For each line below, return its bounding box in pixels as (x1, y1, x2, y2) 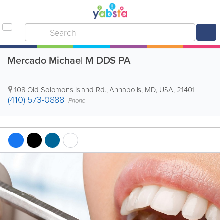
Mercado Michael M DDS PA (7, 53, 130, 67)
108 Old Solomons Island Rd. (14, 84, 106, 95)
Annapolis (110, 84, 141, 95)
